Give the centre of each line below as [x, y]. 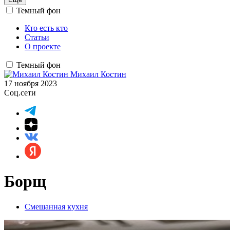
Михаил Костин [98, 74]
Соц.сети [20, 93]
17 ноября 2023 [31, 83]
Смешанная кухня [56, 206]
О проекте [43, 46]
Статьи [37, 37]
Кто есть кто [46, 28]
